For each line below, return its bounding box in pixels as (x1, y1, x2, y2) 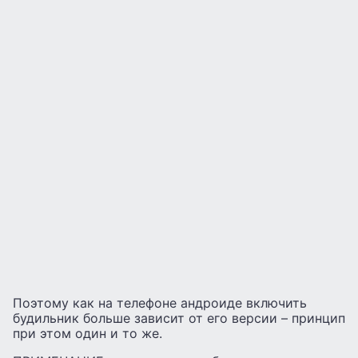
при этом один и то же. (13, 325, 162, 341)
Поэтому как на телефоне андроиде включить (13, 295, 307, 311)
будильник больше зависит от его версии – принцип (13, 310, 345, 326)
